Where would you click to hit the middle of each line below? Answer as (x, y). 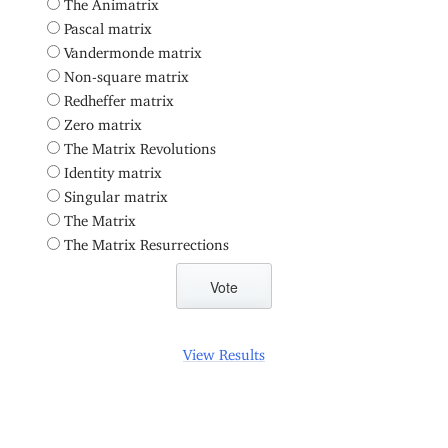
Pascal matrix (108, 24)
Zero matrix (103, 120)
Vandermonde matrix (133, 48)
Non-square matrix (127, 72)
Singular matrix (116, 192)
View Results (223, 350)
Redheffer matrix (119, 96)
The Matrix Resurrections (147, 240)
